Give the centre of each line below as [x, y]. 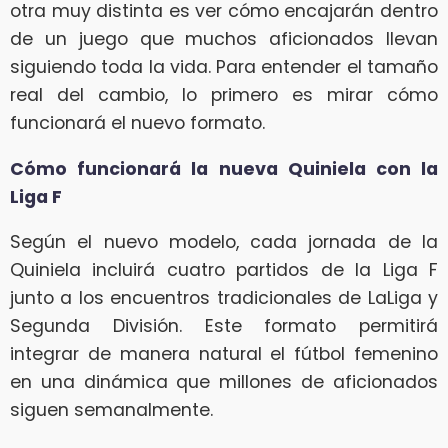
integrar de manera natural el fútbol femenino [224, 354]
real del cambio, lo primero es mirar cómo [224, 94]
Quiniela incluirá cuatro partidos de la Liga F [224, 270]
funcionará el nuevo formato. [137, 122]
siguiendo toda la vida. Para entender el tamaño [224, 66]
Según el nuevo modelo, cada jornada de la [224, 242]
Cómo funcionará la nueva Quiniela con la [224, 168]
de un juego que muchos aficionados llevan [224, 38]
